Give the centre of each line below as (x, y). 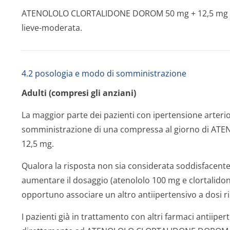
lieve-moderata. (52, 28)
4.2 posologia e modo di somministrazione (104, 73)
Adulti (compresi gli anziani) (79, 93)
